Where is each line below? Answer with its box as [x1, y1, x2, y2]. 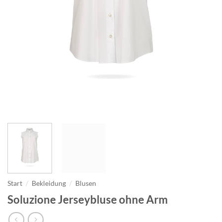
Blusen [75, 179, 97, 188]
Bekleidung [32, 179, 66, 188]
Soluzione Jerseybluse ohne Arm [7, 192, 168, 206]
